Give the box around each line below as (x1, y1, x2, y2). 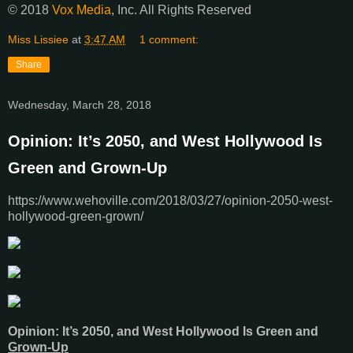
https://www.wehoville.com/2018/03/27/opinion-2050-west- (8, 193, 333, 207)
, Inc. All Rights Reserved (111, 2, 251, 17)
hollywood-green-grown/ (8, 209, 143, 223)
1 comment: (139, 32, 199, 46)
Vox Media (52, 2, 111, 17)
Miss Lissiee (8, 32, 69, 46)
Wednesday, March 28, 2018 (8, 98, 151, 111)
